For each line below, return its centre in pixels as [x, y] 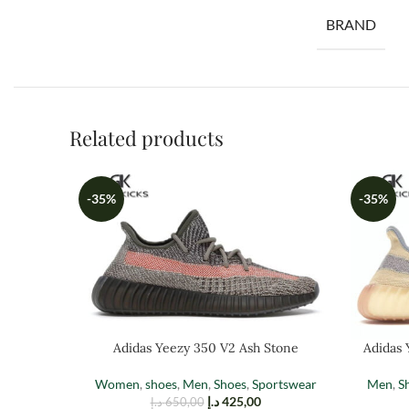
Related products [147, 138]
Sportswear [284, 383]
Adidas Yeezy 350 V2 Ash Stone [205, 347]
